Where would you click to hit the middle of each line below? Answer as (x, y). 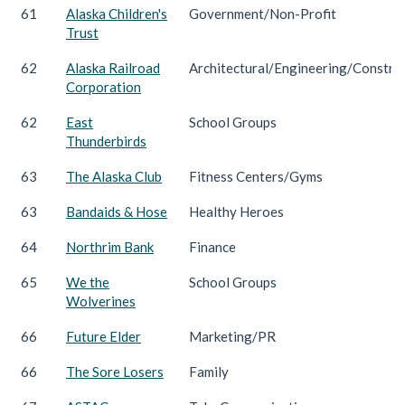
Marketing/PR (232, 336)
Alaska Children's (117, 13)
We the (88, 282)
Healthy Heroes (236, 211)
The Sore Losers (115, 371)
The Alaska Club (114, 176)
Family (209, 371)
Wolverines (101, 301)
